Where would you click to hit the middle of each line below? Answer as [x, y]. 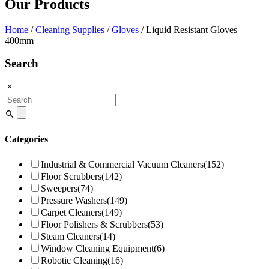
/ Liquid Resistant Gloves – [192, 29]
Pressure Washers [74, 200]
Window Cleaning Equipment [97, 248]
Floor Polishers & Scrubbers [94, 224]
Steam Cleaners [70, 236]
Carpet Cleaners [71, 212]
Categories [26, 139]
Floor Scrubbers [71, 176]
